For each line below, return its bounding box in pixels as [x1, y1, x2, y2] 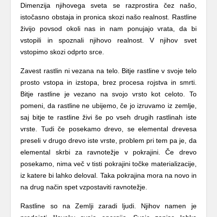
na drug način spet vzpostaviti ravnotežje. [20, 183, 148, 191]
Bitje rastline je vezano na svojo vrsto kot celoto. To [20, 90, 197, 98]
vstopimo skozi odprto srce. [20, 48, 105, 56]
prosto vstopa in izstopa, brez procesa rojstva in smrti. [20, 78, 197, 86]
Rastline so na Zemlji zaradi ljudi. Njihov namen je [20, 202, 197, 210]
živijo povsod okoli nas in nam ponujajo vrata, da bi [20, 25, 197, 32]
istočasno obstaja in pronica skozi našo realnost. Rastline [20, 13, 197, 21]
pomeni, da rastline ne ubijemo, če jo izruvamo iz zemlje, [20, 102, 197, 109]
